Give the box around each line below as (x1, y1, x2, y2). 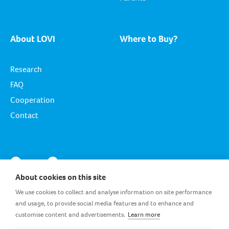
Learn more (128, 210, 160, 219)
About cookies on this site (15, 172, 106, 182)
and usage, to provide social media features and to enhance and (15, 199, 194, 208)
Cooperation (10, 94, 55, 105)
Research (10, 63, 42, 75)
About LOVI (10, 32, 55, 45)
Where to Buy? (120, 32, 177, 45)
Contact (10, 109, 38, 121)
